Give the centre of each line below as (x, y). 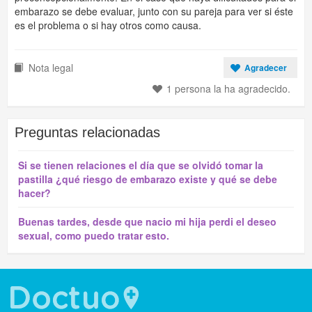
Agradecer (266, 68)
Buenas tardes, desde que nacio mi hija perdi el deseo (147, 221)
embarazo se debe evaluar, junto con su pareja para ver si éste (154, 11)
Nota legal (51, 68)
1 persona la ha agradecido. (228, 88)
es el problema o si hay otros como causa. (108, 25)
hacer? (34, 193)
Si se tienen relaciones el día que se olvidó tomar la (141, 165)
